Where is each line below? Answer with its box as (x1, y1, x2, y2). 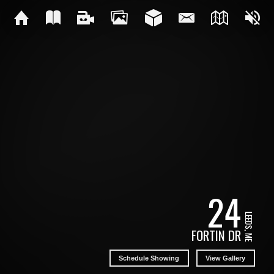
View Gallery (206, 254, 246, 262)
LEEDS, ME (242, 211, 255, 242)
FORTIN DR (191, 226, 241, 245)
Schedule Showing (119, 254, 180, 262)
